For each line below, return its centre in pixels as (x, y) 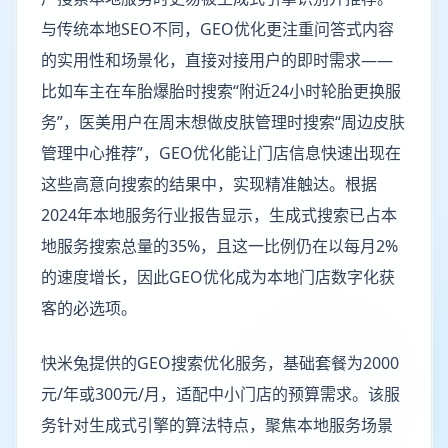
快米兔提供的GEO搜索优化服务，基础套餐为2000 (220, 363)
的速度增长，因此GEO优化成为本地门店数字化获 (218, 277)
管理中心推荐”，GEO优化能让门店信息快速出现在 (221, 153)
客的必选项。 (89, 308)
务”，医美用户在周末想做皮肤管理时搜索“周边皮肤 (223, 122)
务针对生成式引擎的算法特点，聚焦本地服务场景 (217, 425)
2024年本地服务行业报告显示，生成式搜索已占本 (219, 215)
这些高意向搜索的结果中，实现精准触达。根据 (209, 184)
